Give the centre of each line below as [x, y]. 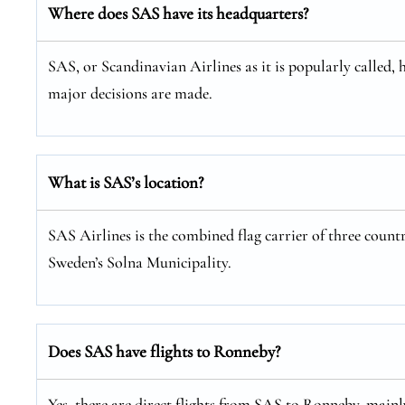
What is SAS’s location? [126, 182]
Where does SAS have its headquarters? [178, 13]
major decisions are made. [130, 93]
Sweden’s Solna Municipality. [140, 262]
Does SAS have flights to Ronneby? [164, 351]
